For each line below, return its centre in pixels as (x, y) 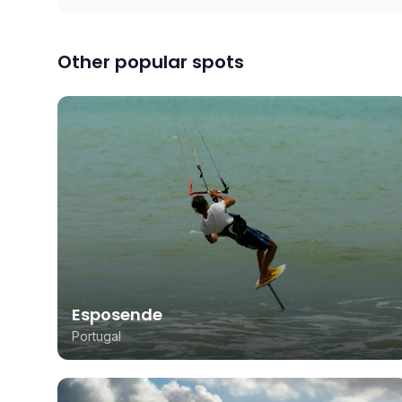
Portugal (96, 336)
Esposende (117, 315)
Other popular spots (151, 62)
